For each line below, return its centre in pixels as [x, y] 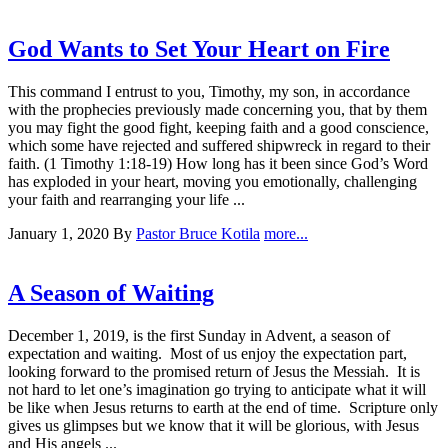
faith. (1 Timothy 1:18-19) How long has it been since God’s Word [218, 163]
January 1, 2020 [60, 233]
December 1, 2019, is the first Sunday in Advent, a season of [199, 336]
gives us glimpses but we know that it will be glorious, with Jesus [213, 426]
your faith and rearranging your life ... [126, 199]
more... [286, 233]
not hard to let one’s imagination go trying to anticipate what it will [217, 390]
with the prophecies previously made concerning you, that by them [217, 109]
